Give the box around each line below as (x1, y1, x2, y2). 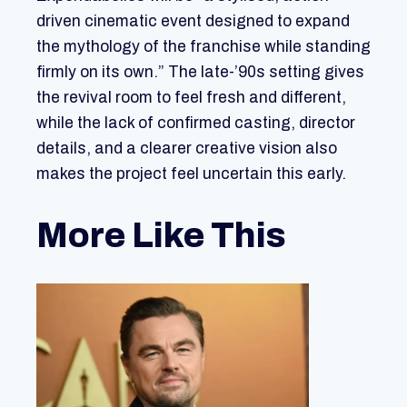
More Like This (36, 216, 286, 254)
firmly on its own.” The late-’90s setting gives (36, 64, 364, 81)
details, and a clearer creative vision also (36, 140, 337, 157)
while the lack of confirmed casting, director (36, 114, 355, 132)
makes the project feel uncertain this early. (36, 165, 346, 183)
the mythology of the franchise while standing (36, 38, 371, 55)
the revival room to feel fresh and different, (36, 89, 346, 106)
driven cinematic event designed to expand (36, 13, 350, 30)
